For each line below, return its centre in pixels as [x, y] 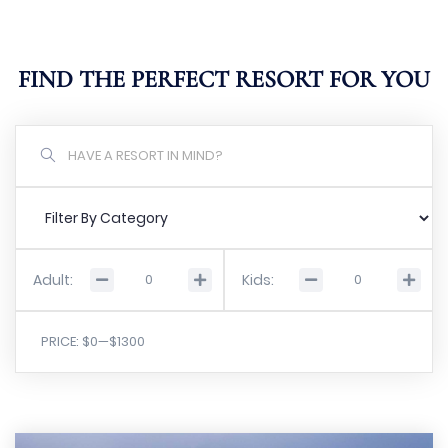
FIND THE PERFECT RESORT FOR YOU [224, 79]
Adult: [53, 280]
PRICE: [60, 341]
